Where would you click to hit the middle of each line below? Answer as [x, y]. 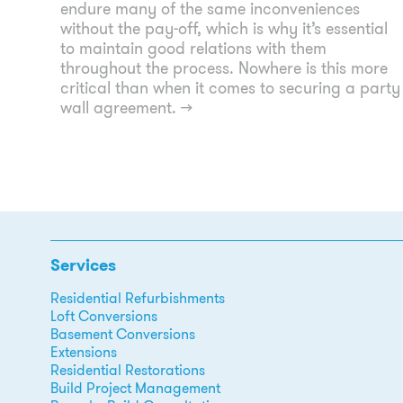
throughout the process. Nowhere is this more [224, 68]
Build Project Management [135, 388]
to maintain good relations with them [194, 48]
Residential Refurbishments [138, 298]
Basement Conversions [123, 334]
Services [83, 265]
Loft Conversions [104, 316]
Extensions [84, 352]
